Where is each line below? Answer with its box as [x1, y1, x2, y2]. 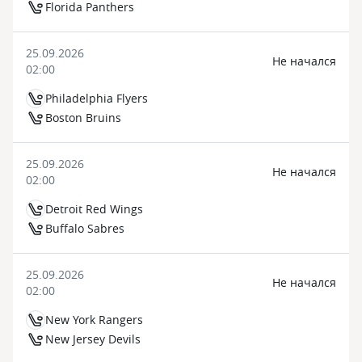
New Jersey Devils [45, 331, 141, 347]
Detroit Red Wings [45, 201, 143, 217]
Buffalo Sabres [45, 221, 124, 236]
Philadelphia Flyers [45, 90, 148, 106]
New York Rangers [45, 312, 143, 327]
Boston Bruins [45, 110, 121, 125]
